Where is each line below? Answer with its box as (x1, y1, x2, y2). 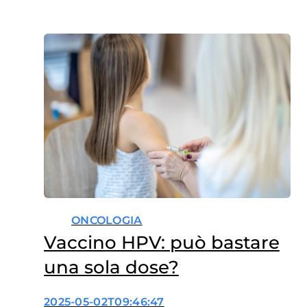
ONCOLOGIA (71, 213, 143, 227)
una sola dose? (43, 256, 179, 278)
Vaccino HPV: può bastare (43, 231, 280, 254)
